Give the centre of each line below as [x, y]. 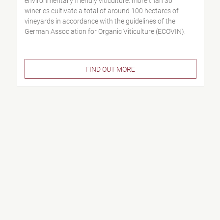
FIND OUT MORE [110, 69]
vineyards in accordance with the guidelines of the [100, 21]
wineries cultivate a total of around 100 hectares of [101, 11]
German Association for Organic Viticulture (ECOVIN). [105, 31]
